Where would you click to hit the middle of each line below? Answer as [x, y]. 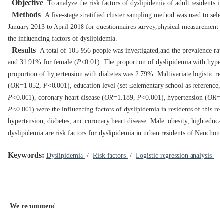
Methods [26, 15]
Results [24, 50]
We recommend [33, 206]
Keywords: [26, 155]
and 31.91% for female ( [42, 62]
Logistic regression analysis [175, 156]
